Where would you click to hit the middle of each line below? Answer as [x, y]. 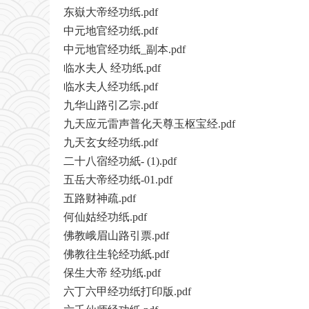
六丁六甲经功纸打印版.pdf [127, 292]
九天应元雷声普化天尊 [119, 124]
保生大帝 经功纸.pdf [112, 273]
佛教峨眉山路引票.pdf [116, 236]
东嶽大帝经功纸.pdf [111, 12]
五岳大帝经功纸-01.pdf [118, 180]
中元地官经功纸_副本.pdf [124, 50]
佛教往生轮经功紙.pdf [116, 255]
